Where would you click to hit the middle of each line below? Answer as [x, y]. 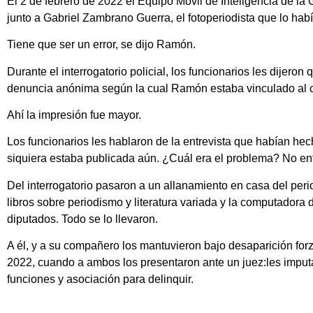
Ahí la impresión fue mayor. [74, 115]
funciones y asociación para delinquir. [100, 279]
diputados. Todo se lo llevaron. [82, 219]
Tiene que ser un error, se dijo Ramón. [101, 45]
